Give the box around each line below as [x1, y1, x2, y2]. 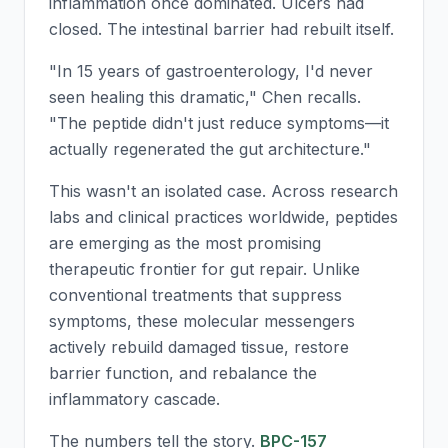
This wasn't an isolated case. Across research [49, 181, 398, 201]
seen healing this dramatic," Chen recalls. [49, 87, 361, 107]
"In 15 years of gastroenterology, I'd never [49, 61, 373, 81]
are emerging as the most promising [49, 233, 321, 253]
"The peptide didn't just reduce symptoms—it [49, 113, 389, 133]
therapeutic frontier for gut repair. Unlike [49, 259, 360, 279]
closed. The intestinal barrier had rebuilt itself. [49, 19, 394, 39]
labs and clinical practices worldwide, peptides [49, 207, 398, 227]
